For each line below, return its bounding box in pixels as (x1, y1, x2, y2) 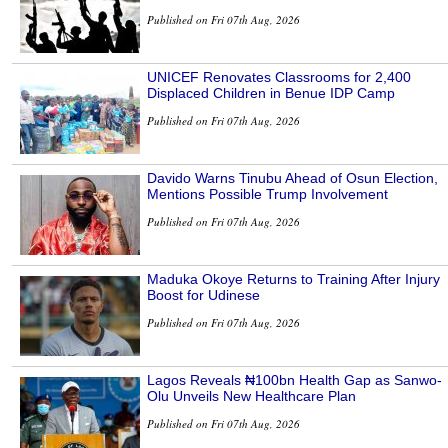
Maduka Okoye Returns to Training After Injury (147, 271, 440, 288)
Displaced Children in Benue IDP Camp (147, 85, 395, 102)
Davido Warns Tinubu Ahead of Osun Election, (147, 170, 438, 187)
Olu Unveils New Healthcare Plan (147, 388, 356, 405)
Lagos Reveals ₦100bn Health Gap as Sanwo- (147, 372, 442, 389)
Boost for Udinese (147, 287, 260, 304)
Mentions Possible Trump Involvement (147, 186, 388, 203)
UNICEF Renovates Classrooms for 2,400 (147, 69, 411, 86)
